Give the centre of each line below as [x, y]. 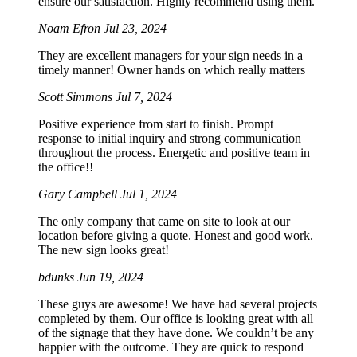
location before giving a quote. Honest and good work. [176, 236]
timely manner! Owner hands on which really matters [172, 70]
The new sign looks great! [104, 250]
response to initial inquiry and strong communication [170, 139]
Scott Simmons [77, 97]
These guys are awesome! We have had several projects [178, 304]
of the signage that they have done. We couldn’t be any [176, 333]
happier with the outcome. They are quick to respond [171, 347]
